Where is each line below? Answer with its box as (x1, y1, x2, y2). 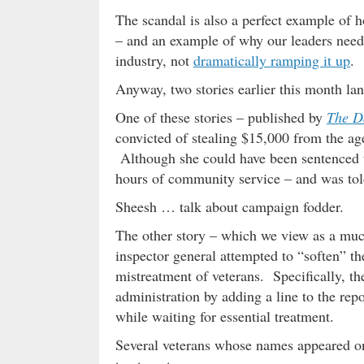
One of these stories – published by (115, 106, 327, 127)
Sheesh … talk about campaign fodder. (115, 196, 344, 216)
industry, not (115, 50, 193, 70)
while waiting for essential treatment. (115, 305, 334, 326)
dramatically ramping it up (193, 50, 350, 70)
